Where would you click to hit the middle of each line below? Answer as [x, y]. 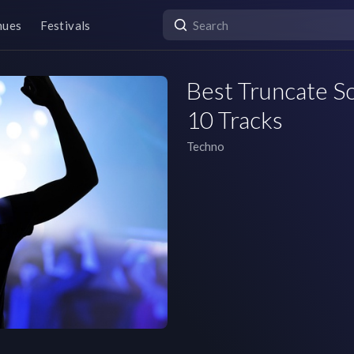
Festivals [66, 25]
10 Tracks [235, 119]
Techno [205, 146]
